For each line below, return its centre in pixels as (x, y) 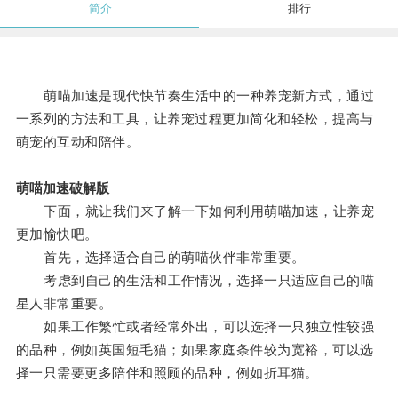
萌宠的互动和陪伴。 (78, 142)
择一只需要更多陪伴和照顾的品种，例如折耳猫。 (167, 373)
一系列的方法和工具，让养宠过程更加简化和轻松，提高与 (195, 119)
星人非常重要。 (64, 304)
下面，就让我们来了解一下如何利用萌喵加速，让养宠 (195, 211)
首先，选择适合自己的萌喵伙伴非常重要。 (160, 258)
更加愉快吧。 (57, 235)
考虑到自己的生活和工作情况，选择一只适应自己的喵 (195, 281)
